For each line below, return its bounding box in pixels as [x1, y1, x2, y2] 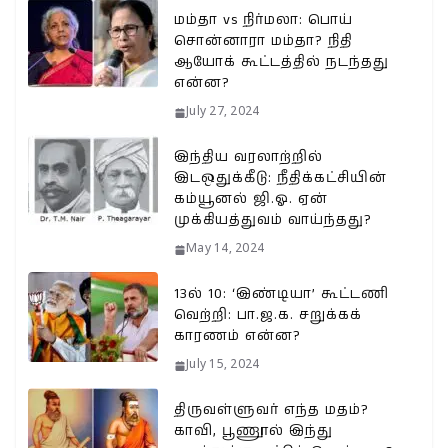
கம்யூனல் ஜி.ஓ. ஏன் [174, 189, 328, 210]
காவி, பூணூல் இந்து [174, 421, 333, 442]
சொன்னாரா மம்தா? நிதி [174, 31, 353, 52]
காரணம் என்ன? [174, 326, 301, 347]
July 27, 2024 [186, 105, 260, 120]
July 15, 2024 [186, 358, 260, 373]
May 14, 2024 [186, 242, 264, 257]
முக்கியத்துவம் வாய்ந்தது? [174, 210, 372, 231]
